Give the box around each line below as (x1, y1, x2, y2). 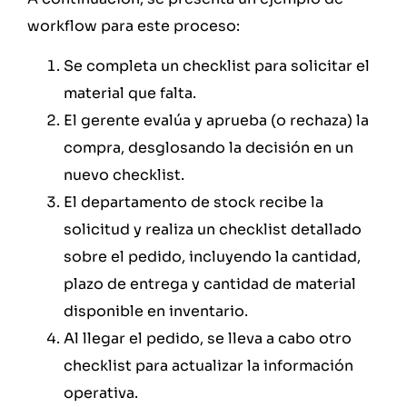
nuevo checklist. (64, 165, 188, 185)
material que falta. (64, 84, 196, 104)
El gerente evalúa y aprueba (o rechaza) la (64, 111, 369, 131)
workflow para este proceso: (27, 16, 240, 36)
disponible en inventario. (64, 302, 248, 322)
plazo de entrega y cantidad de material (64, 274, 356, 294)
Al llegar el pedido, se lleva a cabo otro (64, 329, 352, 349)
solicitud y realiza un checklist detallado (64, 220, 362, 240)
